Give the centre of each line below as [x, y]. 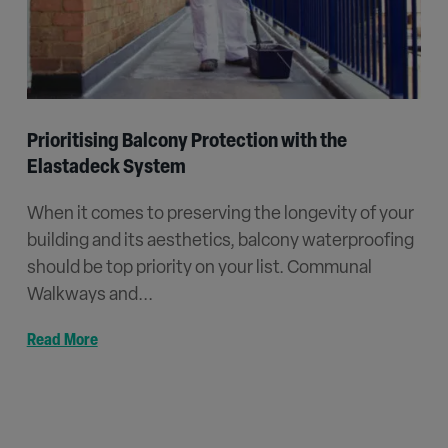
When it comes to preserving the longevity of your [220, 214]
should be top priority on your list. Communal [199, 268]
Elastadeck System [106, 167]
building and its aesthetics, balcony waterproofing [220, 241]
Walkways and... [89, 295]
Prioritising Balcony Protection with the [186, 141]
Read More [62, 340]
